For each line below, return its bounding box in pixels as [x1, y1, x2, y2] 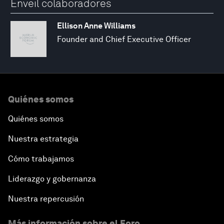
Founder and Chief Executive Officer [57, 34, 191, 44]
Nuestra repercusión [8, 194, 84, 204]
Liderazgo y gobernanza [8, 174, 96, 184]
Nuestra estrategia [8, 134, 78, 144]
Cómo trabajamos [8, 154, 74, 164]
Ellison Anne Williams [57, 21, 135, 31]
